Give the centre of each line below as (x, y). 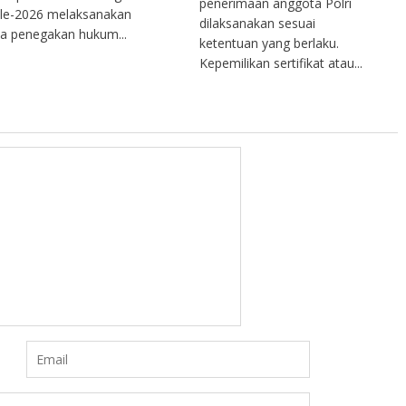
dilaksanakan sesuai (258, 23)
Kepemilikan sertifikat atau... (281, 63)
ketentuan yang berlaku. (270, 43)
